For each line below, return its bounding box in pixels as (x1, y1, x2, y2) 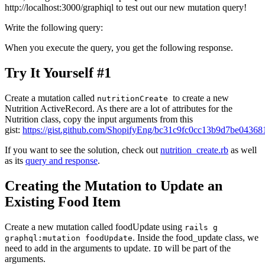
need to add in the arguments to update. (5, 243, 153, 253)
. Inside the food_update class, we (132, 232, 258, 243)
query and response (25, 155, 98, 166)
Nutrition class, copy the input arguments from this (5, 114, 193, 124)
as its (5, 155, 25, 166)
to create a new (173, 92, 229, 103)
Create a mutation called (5, 92, 97, 103)
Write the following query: (5, 22, 103, 33)
